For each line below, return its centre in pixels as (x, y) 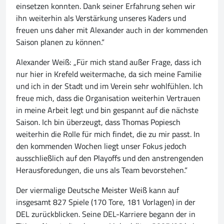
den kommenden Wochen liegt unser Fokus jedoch (101, 146)
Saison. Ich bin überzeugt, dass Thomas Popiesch (98, 122)
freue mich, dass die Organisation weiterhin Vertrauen (108, 98)
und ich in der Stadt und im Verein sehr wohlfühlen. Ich (109, 86)
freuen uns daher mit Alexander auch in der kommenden (112, 30)
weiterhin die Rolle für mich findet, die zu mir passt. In (108, 134)
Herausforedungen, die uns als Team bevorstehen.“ (102, 170)
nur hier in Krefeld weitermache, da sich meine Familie (109, 74)
